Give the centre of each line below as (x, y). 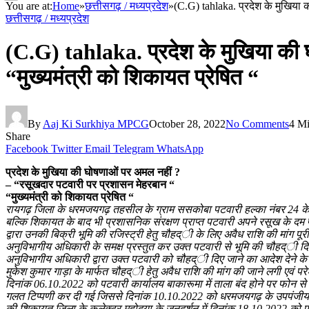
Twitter (67, 148)
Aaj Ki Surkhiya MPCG (96, 123)
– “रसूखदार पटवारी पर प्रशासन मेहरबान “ (90, 184)
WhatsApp (180, 148)
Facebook (27, 148)
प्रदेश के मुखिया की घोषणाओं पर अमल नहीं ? (93, 172)
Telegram (133, 148)
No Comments (257, 123)
